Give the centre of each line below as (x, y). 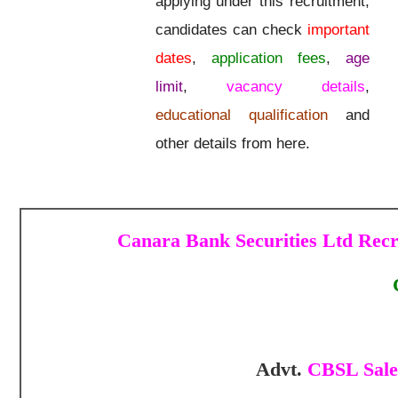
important (338, 30)
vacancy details (295, 87)
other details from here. (232, 143)
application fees (268, 58)
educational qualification (241, 115)
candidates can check (231, 30)
